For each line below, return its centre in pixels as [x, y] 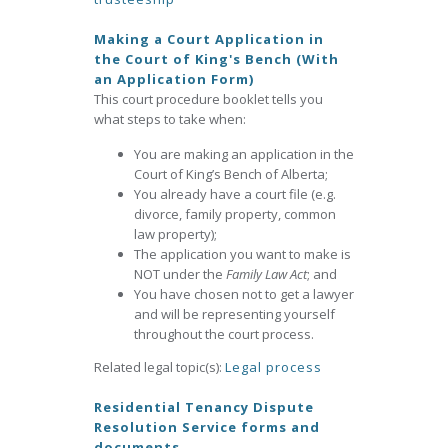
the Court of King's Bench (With [216, 59]
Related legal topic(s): [159, 367]
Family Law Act [266, 274]
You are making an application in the [244, 154]
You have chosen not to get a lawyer [244, 294]
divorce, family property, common [235, 214]
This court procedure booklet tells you [208, 99]
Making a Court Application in [209, 39]
